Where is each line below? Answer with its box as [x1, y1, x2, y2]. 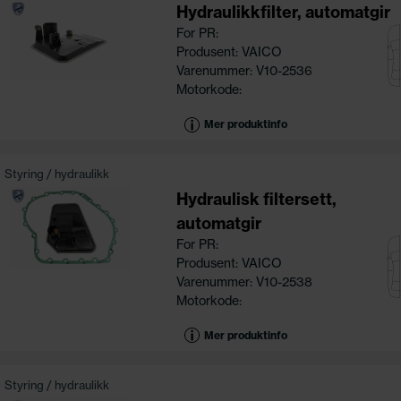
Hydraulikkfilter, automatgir [175, 2, 390, 23]
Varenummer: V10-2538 [175, 274, 312, 291]
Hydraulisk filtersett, [175, 189, 337, 210]
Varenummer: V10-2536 [175, 63, 312, 80]
